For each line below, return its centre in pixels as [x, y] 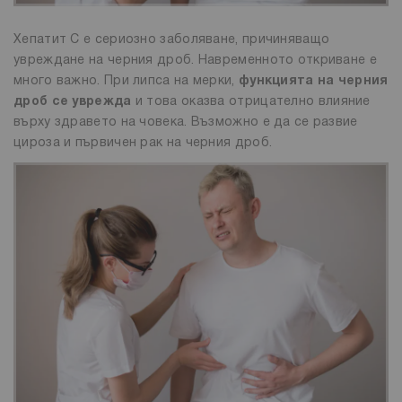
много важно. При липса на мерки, [126, 81]
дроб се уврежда [73, 101]
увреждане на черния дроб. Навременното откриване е [195, 60]
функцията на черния [313, 81]
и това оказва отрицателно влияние [251, 101]
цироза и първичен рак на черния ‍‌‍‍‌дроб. [143, 143]
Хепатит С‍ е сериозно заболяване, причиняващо [172, 39]
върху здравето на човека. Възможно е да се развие [186, 122]
